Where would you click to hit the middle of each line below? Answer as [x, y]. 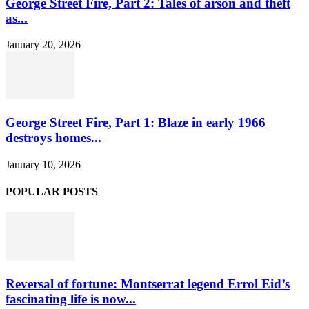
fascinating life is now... [71, 299]
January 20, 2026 [43, 45]
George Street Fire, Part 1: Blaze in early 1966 [136, 123]
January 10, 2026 [43, 164]
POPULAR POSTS [52, 192]
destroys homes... [53, 138]
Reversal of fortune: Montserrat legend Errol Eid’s [148, 284]
